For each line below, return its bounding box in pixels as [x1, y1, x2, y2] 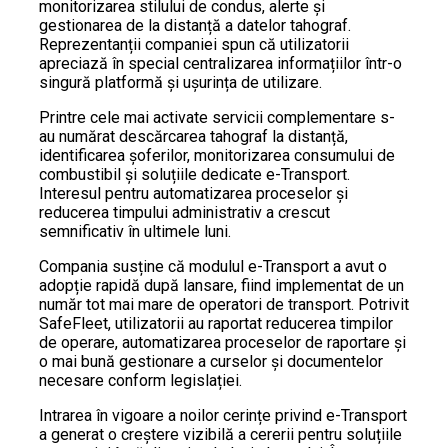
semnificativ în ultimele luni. [39, 222, 231, 242]
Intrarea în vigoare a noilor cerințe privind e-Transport [39, 406, 407, 426]
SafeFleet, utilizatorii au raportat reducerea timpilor [39, 314, 393, 334]
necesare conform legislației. [39, 371, 242, 391]
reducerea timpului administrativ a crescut [39, 203, 330, 223]
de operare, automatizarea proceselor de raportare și [39, 333, 406, 353]
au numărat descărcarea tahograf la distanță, [39, 127, 348, 147]
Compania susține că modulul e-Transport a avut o [39, 257, 387, 277]
